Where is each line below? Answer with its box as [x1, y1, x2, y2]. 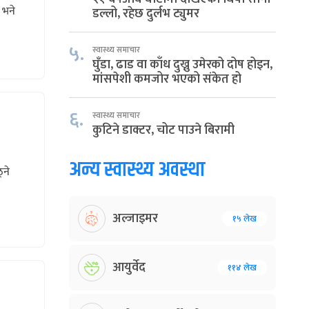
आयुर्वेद [112, 257, 146, 278]
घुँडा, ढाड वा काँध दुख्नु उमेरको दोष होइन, [92, 54, 272, 75]
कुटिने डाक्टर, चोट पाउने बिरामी [92, 120, 235, 141]
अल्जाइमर [112, 208, 158, 229]
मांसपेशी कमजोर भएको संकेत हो [92, 69, 241, 90]
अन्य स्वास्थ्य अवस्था [69, 154, 205, 186]
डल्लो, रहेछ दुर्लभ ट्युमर [92, 3, 199, 24]
